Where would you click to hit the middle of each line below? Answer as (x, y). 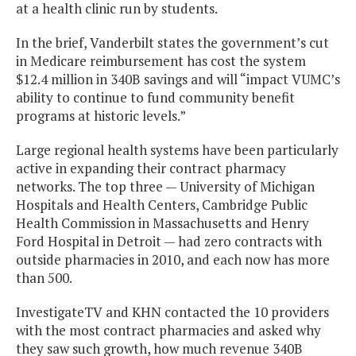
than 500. (44, 278)
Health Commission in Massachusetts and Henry (163, 223)
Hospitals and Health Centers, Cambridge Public (162, 205)
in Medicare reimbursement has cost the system (161, 61)
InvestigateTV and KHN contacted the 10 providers (172, 312)
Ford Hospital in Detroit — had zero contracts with (169, 242)
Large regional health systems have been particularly (177, 150)
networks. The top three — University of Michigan (165, 187)
